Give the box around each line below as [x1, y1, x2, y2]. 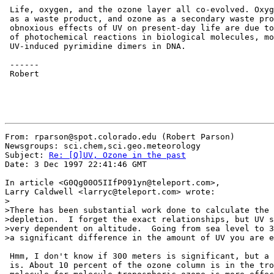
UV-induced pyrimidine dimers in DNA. [5, 42, 186, 51]
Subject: [5, 150, 49, 160]
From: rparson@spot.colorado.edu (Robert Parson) [5, 132, 235, 141]
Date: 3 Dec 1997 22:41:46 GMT [5, 160, 147, 169]
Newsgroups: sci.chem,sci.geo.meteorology [5, 141, 201, 150]
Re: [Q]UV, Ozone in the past [49, 150, 186, 160]
